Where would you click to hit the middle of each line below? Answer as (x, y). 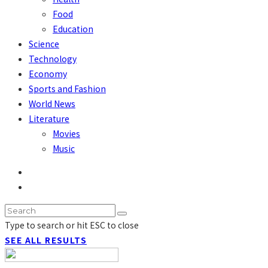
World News (52, 104)
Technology (53, 59)
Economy (48, 74)
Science (44, 44)
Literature (49, 119)
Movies (66, 134)
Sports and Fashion (67, 89)
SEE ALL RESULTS (46, 240)
